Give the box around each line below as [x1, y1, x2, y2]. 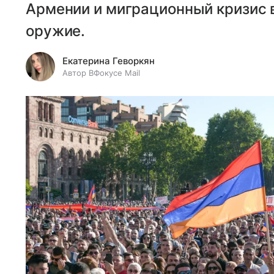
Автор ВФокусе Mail [62, 67, 140, 78]
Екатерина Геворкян [62, 54, 155, 67]
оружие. [26, 21, 86, 40]
